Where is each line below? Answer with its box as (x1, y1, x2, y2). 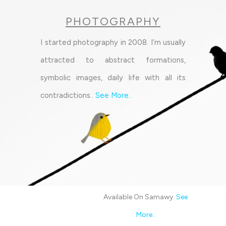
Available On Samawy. (103, 192, 176, 201)
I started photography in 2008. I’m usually (40, 37, 186, 47)
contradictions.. (40, 90, 95, 100)
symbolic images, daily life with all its (40, 73, 186, 82)
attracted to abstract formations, (40, 55, 186, 65)
